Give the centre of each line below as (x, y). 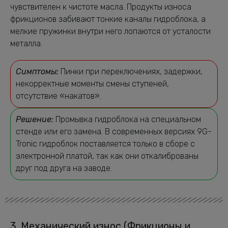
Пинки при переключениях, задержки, (131, 71)
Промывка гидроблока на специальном (127, 119)
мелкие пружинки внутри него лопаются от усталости (110, 31)
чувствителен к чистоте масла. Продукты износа (101, 7)
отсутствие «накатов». (59, 96)
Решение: (35, 119)
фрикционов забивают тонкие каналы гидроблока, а (108, 19)
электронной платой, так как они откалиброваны (107, 156)
